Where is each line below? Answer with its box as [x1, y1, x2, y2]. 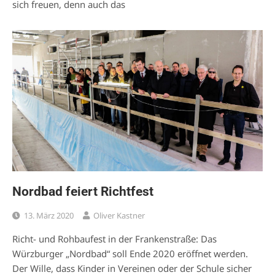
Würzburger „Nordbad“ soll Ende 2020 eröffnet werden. [12, 247, 248, 260]
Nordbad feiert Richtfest [12, 184, 153, 199]
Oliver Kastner [93, 209, 145, 221]
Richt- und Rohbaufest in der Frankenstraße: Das [12, 232, 217, 245]
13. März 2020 [24, 209, 74, 221]
